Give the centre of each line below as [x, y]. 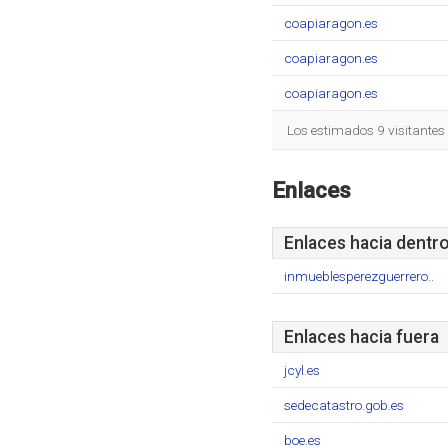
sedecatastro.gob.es [344, 405]
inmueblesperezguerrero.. [359, 276]
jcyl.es [302, 370]
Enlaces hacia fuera [361, 337]
